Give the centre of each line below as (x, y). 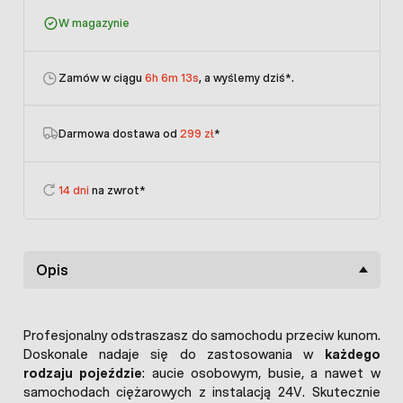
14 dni (74, 190)
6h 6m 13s (172, 78)
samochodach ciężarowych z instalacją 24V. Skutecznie (201, 392)
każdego (352, 354)
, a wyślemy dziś (242, 78)
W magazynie (94, 23)
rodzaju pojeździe (83, 373)
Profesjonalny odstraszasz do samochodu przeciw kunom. (201, 335)
